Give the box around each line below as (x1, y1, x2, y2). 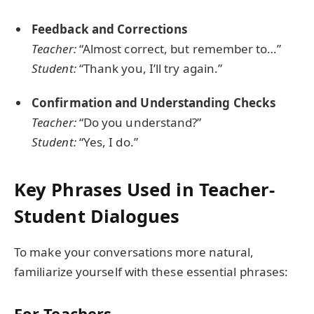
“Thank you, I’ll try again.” (76, 60, 223, 77)
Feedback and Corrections (32, 21, 188, 38)
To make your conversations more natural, (14, 244, 254, 261)
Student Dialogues (14, 204, 180, 228)
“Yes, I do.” (76, 133, 138, 150)
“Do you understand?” (76, 114, 202, 130)
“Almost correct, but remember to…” (76, 41, 281, 57)
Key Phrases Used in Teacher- (14, 177, 275, 202)
